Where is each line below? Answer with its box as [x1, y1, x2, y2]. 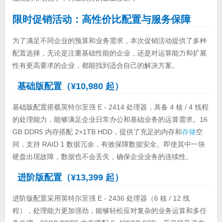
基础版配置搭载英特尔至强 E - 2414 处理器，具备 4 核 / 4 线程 [12, 103, 209, 111]
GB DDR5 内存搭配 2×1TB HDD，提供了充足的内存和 [12, 127, 182, 136]
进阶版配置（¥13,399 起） [17, 172, 123, 182]
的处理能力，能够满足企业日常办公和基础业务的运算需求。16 [12, 115, 208, 123]
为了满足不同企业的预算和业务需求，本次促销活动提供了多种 [12, 36, 207, 45]
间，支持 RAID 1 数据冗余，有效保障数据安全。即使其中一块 [12, 140, 205, 148]
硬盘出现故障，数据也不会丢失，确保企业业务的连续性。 [12, 152, 193, 161]
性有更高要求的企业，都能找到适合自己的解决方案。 [12, 61, 179, 69]
